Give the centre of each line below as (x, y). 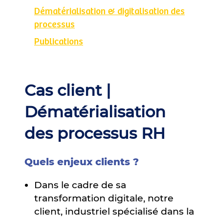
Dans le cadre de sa (80, 185)
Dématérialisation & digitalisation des (109, 11)
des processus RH (95, 133)
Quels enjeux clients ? (82, 162)
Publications (59, 42)
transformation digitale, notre (104, 198)
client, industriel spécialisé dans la (114, 211)
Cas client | (68, 90)
